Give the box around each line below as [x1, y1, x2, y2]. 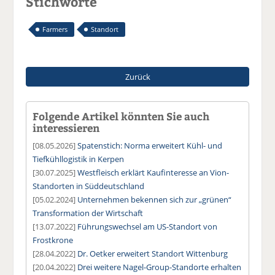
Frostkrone [33, 234, 74, 246]
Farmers [42, 24, 68, 34]
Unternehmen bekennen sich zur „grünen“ [77, 193, 232, 205]
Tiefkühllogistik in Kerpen [33, 153, 125, 165]
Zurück [125, 71, 150, 82]
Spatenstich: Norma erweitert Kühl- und [77, 139, 223, 151]
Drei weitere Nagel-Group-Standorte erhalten [77, 261, 242, 273]
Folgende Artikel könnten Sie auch [33, 109, 210, 123]
